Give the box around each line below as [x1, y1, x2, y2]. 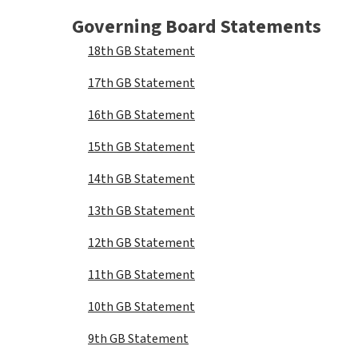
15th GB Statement [88, 138, 195, 156]
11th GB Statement [88, 266, 195, 284]
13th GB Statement [88, 202, 195, 220]
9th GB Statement [88, 330, 189, 348]
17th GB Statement [88, 74, 195, 92]
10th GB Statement [88, 298, 195, 316]
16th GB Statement [88, 106, 195, 124]
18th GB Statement [88, 42, 195, 60]
